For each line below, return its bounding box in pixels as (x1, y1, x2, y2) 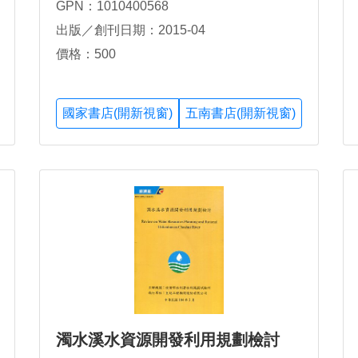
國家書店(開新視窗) (62, 106, 173, 121)
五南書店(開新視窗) (185, 106, 296, 121)
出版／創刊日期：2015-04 (56, 22, 205, 37)
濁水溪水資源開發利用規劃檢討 (56, 331, 280, 349)
